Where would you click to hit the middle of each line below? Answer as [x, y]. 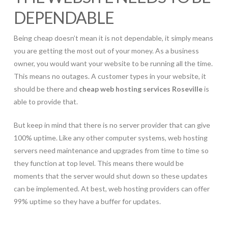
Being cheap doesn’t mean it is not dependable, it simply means [113, 38]
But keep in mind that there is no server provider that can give [112, 125]
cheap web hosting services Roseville [140, 89]
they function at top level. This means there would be [98, 163]
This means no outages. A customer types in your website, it [110, 76]
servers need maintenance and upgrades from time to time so [111, 150]
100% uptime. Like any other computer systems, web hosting [110, 137]
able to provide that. [46, 101]
